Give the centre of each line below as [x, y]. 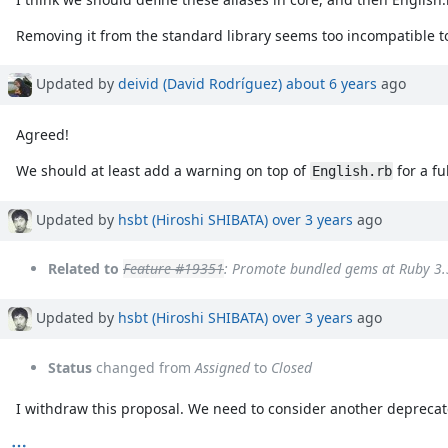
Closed [291, 367]
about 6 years [331, 84]
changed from [143, 367]
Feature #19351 [173, 269]
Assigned [222, 367]
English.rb [351, 171]
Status [70, 367]
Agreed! [43, 135]
